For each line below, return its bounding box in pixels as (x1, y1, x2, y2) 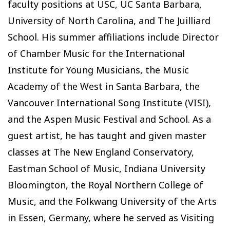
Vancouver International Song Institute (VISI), (8, 97, 211, 109)
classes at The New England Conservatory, (8, 146, 194, 159)
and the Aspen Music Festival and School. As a (8, 113, 211, 126)
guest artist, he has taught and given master (8, 129, 206, 142)
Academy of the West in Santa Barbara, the (8, 80, 200, 93)
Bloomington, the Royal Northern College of (8, 179, 203, 191)
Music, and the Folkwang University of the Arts (8, 195, 217, 208)
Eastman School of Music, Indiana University (8, 162, 205, 175)
